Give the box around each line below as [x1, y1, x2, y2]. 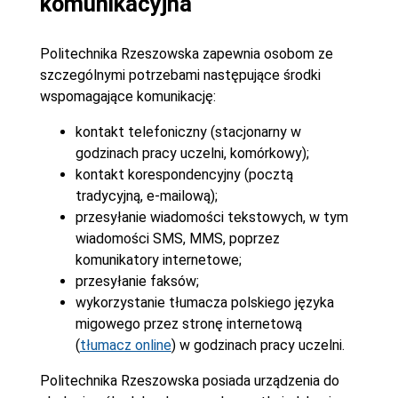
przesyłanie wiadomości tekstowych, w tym [75, 208, 348, 226]
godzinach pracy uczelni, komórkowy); [75, 144, 309, 162]
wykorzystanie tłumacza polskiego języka [75, 293, 334, 311]
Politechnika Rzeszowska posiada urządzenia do [39, 371, 339, 389]
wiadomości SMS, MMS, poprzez [75, 229, 280, 247]
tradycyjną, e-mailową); [75, 187, 218, 204]
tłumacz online [79, 336, 171, 354]
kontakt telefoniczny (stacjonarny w [75, 123, 301, 140]
